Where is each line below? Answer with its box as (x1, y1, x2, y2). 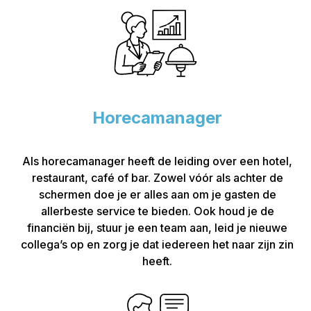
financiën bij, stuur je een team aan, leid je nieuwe (27, 220, 287, 235)
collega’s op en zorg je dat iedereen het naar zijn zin (21, 237, 294, 251)
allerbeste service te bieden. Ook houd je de (40, 203, 274, 218)
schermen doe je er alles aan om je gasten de (38, 187, 276, 201)
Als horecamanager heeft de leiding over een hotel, (22, 153, 292, 168)
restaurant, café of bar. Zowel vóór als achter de (31, 170, 283, 185)
